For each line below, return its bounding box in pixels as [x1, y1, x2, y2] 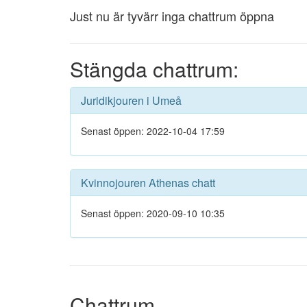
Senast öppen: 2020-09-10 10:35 [81, 206, 225, 220]
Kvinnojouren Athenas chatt [81, 175, 215, 191]
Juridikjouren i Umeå [81, 93, 182, 108]
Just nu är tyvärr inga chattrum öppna [70, 7, 274, 25]
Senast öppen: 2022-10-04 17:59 [81, 124, 225, 138]
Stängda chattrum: [70, 54, 238, 84]
